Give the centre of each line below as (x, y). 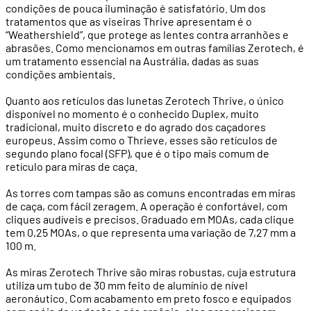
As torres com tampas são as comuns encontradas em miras (151, 193)
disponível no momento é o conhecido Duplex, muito (132, 114)
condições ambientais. (60, 74)
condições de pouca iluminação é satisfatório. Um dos (136, 8)
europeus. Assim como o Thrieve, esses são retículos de (142, 140)
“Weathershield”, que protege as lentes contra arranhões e (147, 35)
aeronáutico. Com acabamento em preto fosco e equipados (149, 299)
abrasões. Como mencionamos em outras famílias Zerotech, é (155, 48)
